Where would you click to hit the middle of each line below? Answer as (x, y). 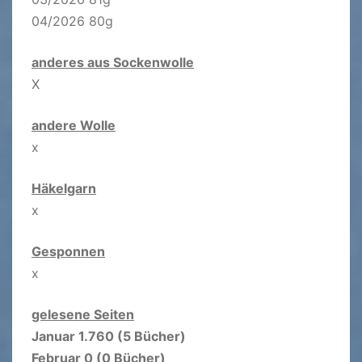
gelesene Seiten (83, 314)
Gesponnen (68, 251)
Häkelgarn (64, 188)
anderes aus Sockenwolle (113, 62)
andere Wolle (74, 125)
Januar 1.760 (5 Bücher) (109, 336)
